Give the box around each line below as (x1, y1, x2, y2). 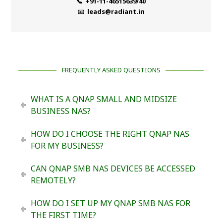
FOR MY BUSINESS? (30, 140, 104, 151)
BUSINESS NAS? (30, 105, 91, 116)
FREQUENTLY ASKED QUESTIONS (61, 65, 161, 74)
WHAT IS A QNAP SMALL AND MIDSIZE (30, 93, 177, 105)
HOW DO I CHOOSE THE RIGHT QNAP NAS (30, 128, 189, 139)
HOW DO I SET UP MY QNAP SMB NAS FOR (30, 197, 190, 209)
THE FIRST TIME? (30, 209, 96, 221)
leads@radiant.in (87, 6, 145, 16)
